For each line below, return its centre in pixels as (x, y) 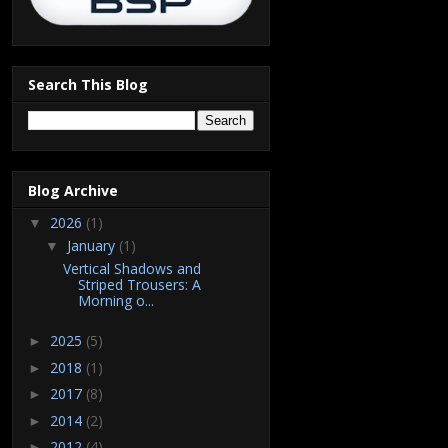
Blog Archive (73, 190)
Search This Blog (88, 85)
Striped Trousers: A (139, 284)
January (92, 245)
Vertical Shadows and (131, 268)
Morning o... (115, 300)
